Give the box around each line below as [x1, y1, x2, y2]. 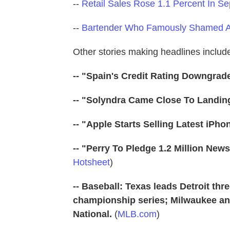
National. [73, 209, 114, 219]
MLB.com [118, 209, 157, 219]
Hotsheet [73, 157, 110, 167]
